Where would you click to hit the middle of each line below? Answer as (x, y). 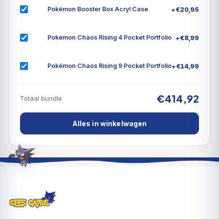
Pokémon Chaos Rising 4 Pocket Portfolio (109, 38)
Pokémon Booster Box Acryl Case (98, 9)
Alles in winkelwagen (109, 123)
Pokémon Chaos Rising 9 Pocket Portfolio (109, 66)
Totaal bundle (41, 99)
